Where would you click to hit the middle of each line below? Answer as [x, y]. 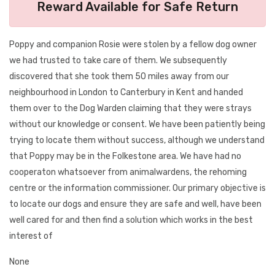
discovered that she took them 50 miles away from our [119, 76]
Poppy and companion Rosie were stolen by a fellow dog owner [133, 45]
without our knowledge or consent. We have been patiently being [137, 124]
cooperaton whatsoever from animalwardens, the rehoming [128, 172]
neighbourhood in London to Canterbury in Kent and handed [126, 92]
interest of [31, 236]
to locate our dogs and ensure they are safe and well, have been [135, 204]
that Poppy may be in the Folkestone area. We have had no [125, 156]
